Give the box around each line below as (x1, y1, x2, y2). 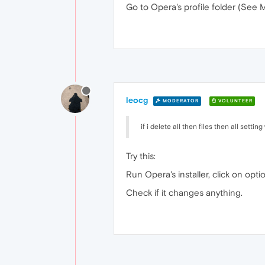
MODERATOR (161, 98, 199, 104)
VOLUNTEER (216, 98, 253, 104)
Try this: (126, 151, 156, 161)
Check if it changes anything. (126, 188, 243, 198)
